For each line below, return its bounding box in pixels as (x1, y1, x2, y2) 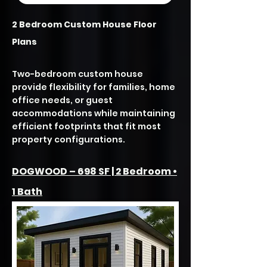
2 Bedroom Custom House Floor (12, 18, 157, 30)
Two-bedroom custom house (12, 68, 143, 80)
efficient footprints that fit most (12, 120, 161, 132)
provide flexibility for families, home (12, 81, 175, 93)
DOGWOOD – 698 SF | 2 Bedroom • (12, 164, 177, 178)
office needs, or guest (12, 94, 113, 106)
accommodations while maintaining (12, 107, 175, 119)
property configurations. (12, 133, 125, 145)
